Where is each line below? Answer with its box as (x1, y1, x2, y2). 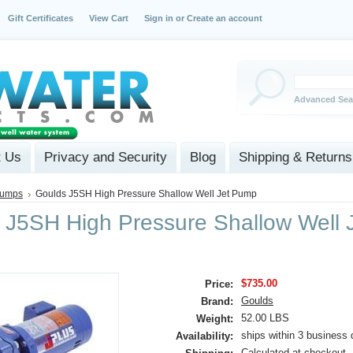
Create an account (187, 13, 262, 23)
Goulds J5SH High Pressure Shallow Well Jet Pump (35, 189, 257, 199)
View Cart (89, 13, 128, 23)
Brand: (201, 295, 233, 307)
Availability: (176, 330, 233, 342)
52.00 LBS (241, 312, 289, 324)
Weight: (196, 313, 233, 325)
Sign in (144, 13, 173, 23)
